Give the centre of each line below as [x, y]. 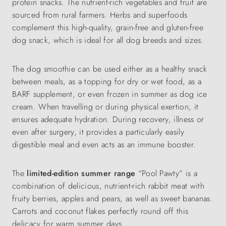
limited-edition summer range [81, 174]
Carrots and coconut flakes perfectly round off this [100, 211]
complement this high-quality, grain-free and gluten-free [108, 28]
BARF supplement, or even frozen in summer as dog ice [110, 94]
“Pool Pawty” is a [166, 174]
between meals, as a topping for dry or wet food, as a [107, 82]
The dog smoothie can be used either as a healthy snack [110, 69]
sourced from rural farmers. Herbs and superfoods [100, 15]
